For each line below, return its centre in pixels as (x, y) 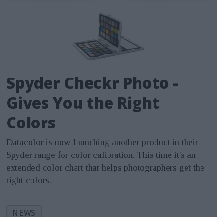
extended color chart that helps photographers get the (106, 168)
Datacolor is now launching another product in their (102, 142)
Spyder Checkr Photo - (93, 82)
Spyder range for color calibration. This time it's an (101, 155)
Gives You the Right (83, 102)
